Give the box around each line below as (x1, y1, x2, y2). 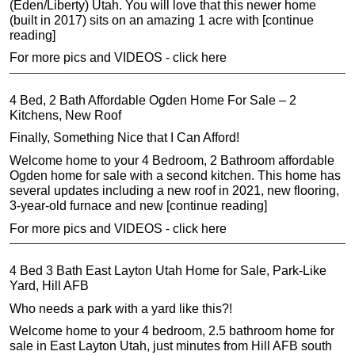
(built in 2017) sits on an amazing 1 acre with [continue (10, 13, 314, 27)
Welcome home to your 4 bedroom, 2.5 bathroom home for (10, 324, 334, 338)
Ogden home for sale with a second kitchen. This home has (10, 169, 341, 183)
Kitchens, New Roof (10, 108, 121, 122)
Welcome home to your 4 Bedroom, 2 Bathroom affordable (10, 154, 334, 168)
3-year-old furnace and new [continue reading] (10, 199, 267, 213)
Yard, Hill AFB (10, 279, 89, 293)
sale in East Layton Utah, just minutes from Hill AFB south (10, 339, 332, 353)
